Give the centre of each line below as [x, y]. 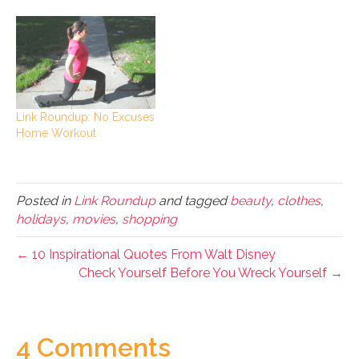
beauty [250, 200]
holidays [41, 219]
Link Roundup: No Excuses [85, 117]
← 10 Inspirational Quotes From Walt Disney [146, 254]
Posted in [45, 200]
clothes [299, 200]
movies [94, 219]
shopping [149, 219]
